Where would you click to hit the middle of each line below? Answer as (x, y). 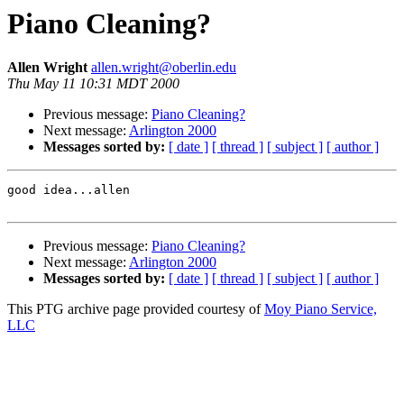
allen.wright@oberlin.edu (164, 68)
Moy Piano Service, (321, 309)
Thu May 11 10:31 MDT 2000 (93, 84)
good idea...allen (69, 190)
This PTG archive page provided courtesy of (136, 309)
